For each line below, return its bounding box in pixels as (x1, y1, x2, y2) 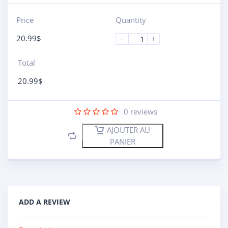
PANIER (110, 136, 135, 147)
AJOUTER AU (107, 125, 150, 135)
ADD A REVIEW (19, 196, 70, 207)
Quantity (116, 15, 146, 25)
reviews (128, 106, 157, 117)
